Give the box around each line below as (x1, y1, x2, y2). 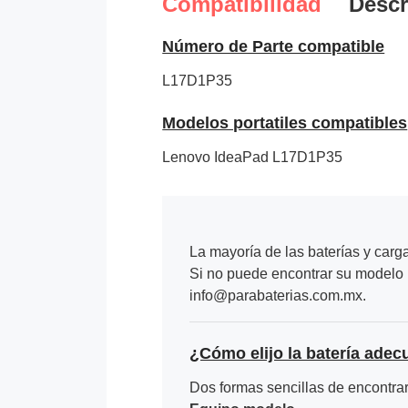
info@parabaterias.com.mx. (189, 287, 367, 303)
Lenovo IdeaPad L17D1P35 (162, 148, 343, 165)
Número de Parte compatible (162, 36, 385, 56)
